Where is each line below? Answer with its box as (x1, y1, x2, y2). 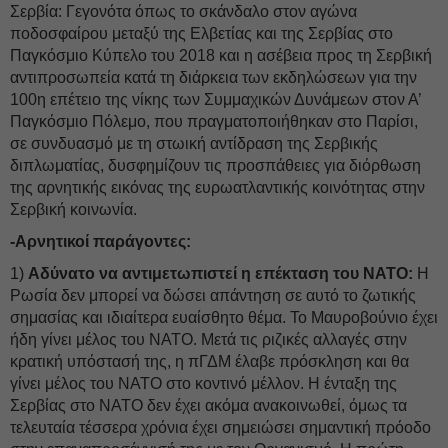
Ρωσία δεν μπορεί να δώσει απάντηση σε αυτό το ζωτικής (10, 287, 416, 304)
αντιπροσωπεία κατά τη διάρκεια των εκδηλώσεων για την (10, 69, 417, 86)
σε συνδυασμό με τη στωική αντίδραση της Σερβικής (10, 135, 378, 152)
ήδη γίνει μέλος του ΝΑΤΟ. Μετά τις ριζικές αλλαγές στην (10, 331, 407, 348)
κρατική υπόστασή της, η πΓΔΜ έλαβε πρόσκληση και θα (10, 353, 409, 370)
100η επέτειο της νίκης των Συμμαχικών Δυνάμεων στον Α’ (10, 91, 421, 108)
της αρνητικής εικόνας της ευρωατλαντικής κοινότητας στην (10, 179, 425, 196)
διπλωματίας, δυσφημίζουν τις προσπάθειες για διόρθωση (10, 157, 421, 174)
